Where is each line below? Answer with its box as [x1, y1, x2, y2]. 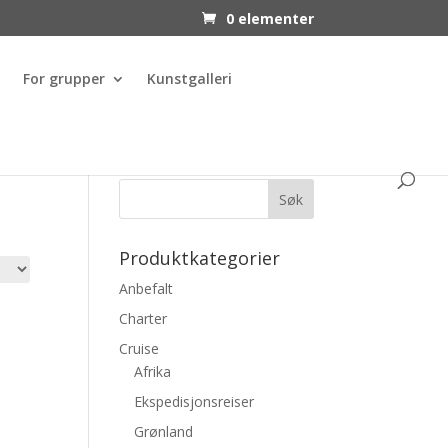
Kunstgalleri [147, 69, 232, 88]
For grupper [23, 69, 105, 88]
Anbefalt [119, 279, 174, 298]
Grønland [134, 422, 194, 441]
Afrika [134, 362, 172, 381]
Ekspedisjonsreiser [134, 392, 255, 411]
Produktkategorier [119, 246, 281, 270]
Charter [119, 309, 168, 328]
